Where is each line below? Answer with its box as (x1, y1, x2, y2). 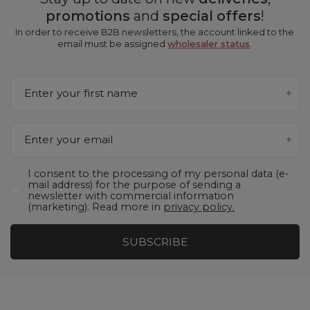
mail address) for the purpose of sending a (28, 179, 241, 192)
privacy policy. (163, 201, 235, 214)
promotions (45, 7, 130, 24)
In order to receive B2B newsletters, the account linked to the (15, 26, 295, 37)
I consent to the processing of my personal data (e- (28, 167, 289, 181)
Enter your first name (24, 86, 138, 100)
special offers (162, 7, 261, 24)
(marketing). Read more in (28, 201, 163, 214)
